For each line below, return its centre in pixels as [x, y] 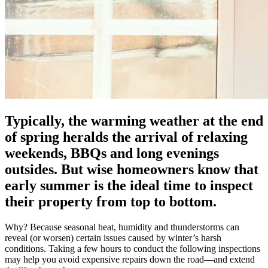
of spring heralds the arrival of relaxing [126, 137]
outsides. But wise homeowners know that [132, 169]
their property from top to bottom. [112, 201]
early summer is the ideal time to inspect [129, 185]
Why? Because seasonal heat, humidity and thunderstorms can [122, 227]
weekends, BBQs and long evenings [112, 153]
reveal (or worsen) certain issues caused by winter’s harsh [113, 237]
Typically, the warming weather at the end [134, 121]
